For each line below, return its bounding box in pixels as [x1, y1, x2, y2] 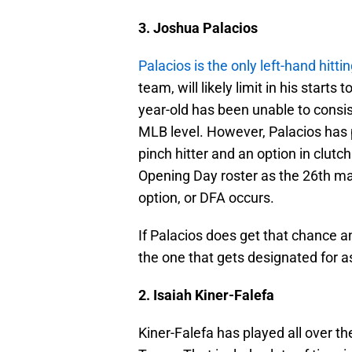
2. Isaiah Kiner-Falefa [138, 287, 274, 304]
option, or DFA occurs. [138, 189, 274, 207]
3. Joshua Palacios [138, 20, 258, 37]
